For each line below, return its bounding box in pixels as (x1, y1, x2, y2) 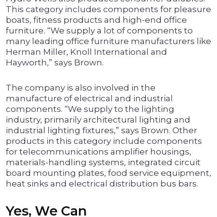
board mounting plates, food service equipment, (6, 168, 211, 178)
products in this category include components (6, 136, 202, 146)
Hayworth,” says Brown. (6, 58, 104, 68)
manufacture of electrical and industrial (6, 93, 173, 104)
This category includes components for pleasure (6, 4, 211, 15)
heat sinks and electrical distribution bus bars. (6, 179, 198, 189)
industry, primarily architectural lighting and (6, 115, 190, 125)
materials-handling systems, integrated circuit (6, 157, 201, 168)
